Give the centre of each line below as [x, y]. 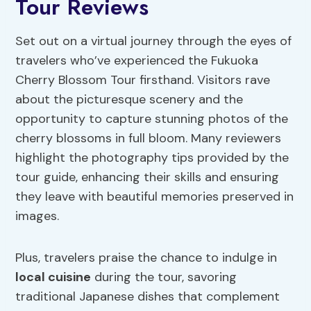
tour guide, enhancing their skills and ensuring [148, 177]
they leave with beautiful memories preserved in [155, 197]
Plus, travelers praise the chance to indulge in [146, 258]
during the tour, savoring [164, 277]
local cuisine [53, 277]
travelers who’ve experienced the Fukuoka [137, 61]
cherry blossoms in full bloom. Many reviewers [149, 138]
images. [37, 216]
